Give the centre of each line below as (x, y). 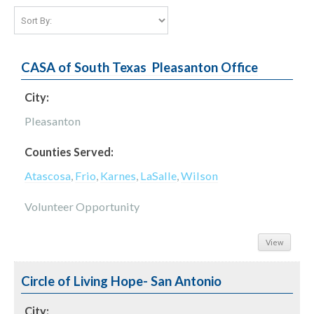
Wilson (199, 176)
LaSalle (158, 176)
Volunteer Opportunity (82, 206)
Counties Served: (69, 152)
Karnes (118, 176)
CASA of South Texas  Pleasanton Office (139, 67)
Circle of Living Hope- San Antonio (121, 281)
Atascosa (48, 176)
